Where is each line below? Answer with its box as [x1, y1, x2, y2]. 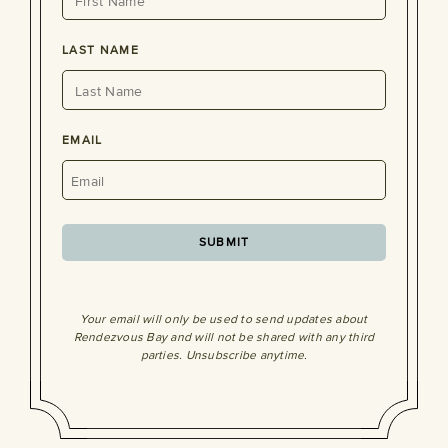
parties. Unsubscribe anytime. [140, 348, 308, 363]
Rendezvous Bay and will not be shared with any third [73, 330, 375, 345]
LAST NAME [62, 43, 139, 58]
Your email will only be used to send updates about [80, 312, 368, 327]
